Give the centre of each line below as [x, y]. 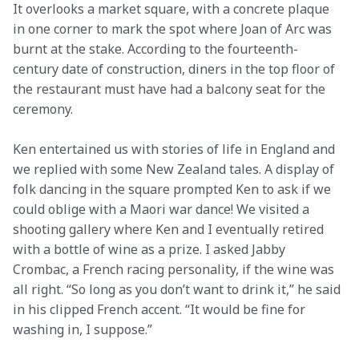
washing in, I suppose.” [83, 329]
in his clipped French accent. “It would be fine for [161, 309]
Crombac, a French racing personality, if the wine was [175, 269]
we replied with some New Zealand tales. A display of [175, 169]
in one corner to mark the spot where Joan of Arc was [174, 29]
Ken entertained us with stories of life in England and [175, 149]
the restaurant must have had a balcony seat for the [171, 89]
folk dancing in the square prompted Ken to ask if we [173, 189]
